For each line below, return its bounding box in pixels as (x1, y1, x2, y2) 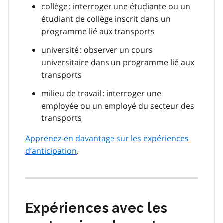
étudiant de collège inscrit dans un (41, 13, 171, 24)
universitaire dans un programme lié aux (41, 56, 194, 68)
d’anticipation (25, 145, 77, 156)
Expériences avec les (25, 200, 168, 216)
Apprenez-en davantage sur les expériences (25, 132, 189, 144)
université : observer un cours (41, 44, 153, 55)
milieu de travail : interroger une (41, 87, 161, 99)
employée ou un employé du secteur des (41, 100, 194, 111)
